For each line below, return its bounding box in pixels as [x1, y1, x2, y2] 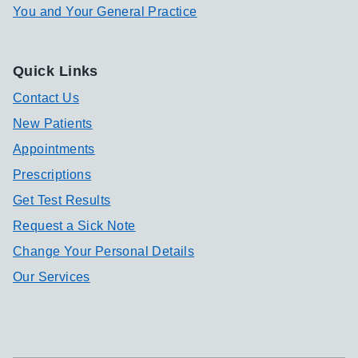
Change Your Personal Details [13, 245, 195, 258]
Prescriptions [13, 168, 92, 181]
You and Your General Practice [13, 5, 197, 18]
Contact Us [13, 91, 79, 105]
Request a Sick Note [13, 219, 136, 233]
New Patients [13, 117, 93, 130]
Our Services [13, 270, 90, 284]
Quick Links [13, 63, 98, 79]
